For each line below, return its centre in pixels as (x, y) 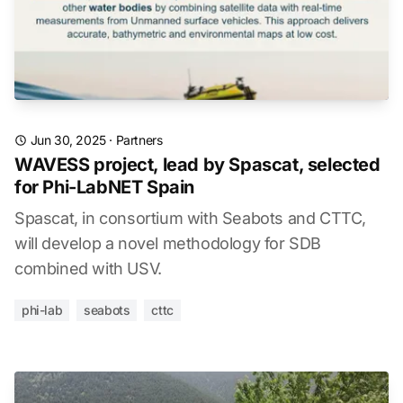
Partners (139, 140)
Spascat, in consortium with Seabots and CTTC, (191, 218)
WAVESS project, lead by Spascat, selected (197, 165)
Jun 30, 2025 (68, 140)
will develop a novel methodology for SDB (168, 243)
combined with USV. (88, 269)
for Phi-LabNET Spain (105, 187)
